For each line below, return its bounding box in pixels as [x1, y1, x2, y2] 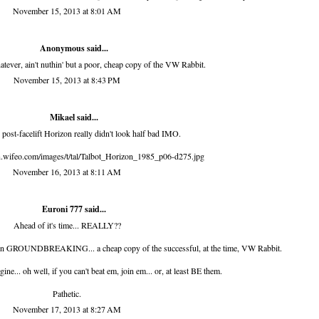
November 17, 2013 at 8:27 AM [13, 303, 121, 315]
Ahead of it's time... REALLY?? [13, 219, 121, 231]
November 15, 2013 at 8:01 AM [13, 5, 121, 17]
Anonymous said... [40, 42, 108, 55]
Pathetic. [53, 288, 81, 300]
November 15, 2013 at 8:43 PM [14, 74, 120, 86]
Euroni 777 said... [42, 203, 106, 216]
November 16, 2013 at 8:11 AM [13, 166, 121, 178]
